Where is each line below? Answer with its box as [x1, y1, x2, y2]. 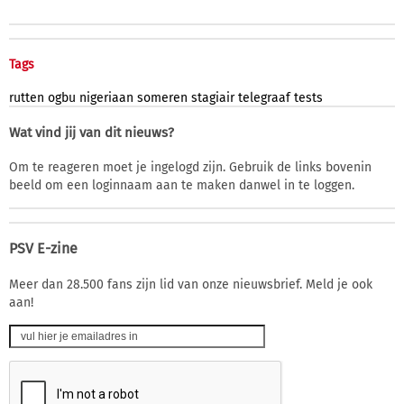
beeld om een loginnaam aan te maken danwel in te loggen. [9, 177, 354, 193]
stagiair [191, 89, 234, 106]
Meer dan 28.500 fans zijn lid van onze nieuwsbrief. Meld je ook [9, 276, 372, 292]
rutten [9, 89, 44, 106]
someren [137, 89, 188, 106]
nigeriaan [79, 89, 133, 106]
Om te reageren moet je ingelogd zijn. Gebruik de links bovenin [9, 159, 372, 175]
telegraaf [238, 89, 290, 106]
